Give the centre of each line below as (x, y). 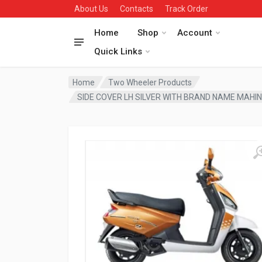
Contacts (137, 9)
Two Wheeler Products (150, 82)
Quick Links (118, 51)
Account (195, 33)
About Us (91, 9)
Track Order (187, 9)
